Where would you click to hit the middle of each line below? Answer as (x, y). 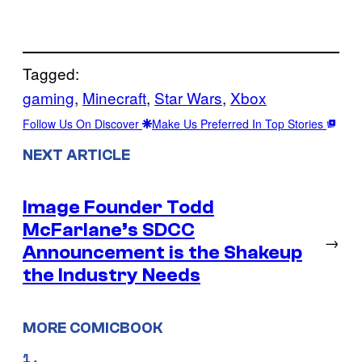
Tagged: (51, 73)
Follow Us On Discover (82, 123)
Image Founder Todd (118, 208)
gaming (48, 97)
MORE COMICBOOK (93, 328)
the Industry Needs (112, 276)
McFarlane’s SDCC (109, 230)
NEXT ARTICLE (76, 156)
